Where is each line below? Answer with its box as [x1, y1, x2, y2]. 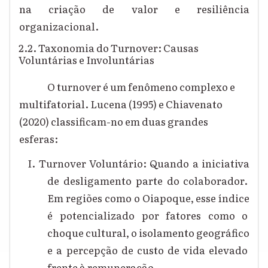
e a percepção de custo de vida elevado [47, 242, 250, 258]
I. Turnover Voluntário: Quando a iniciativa [28, 156, 250, 171]
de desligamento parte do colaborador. [47, 173, 250, 188]
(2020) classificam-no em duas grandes [19, 113, 208, 129]
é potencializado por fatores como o [47, 208, 250, 223]
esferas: [19, 130, 62, 146]
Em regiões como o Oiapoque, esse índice [47, 190, 250, 206]
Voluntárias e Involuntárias [19, 52, 159, 68]
